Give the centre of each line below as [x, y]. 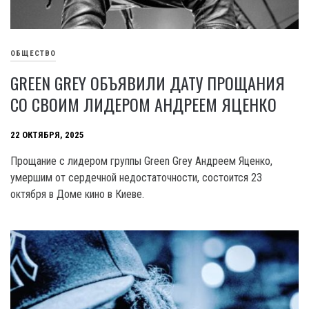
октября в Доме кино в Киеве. [77, 195]
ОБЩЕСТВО [33, 54]
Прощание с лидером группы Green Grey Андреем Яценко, [141, 161]
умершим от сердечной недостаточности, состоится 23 [136, 178]
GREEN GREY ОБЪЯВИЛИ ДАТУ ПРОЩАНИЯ [148, 83]
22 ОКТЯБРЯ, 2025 [47, 135]
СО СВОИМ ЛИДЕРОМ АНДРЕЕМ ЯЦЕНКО [143, 104]
